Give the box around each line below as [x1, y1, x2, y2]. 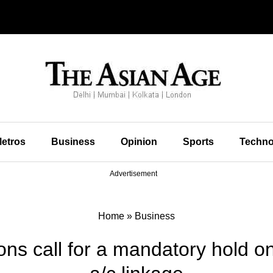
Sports [182, 136, 214, 147]
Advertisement [110, 169, 157, 178]
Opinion [120, 136, 157, 147]
